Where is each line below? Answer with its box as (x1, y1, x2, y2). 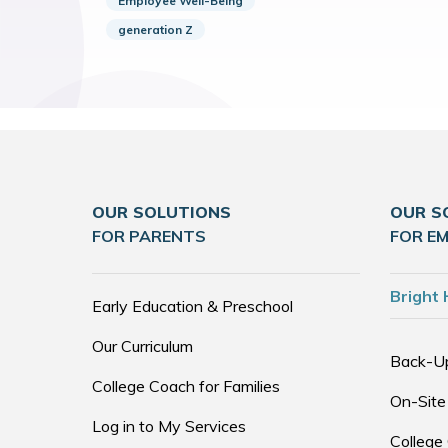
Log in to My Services (92, 416, 246, 436)
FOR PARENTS (92, 226, 206, 246)
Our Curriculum (92, 336, 193, 356)
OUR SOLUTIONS (92, 202, 231, 222)
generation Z (118, 22, 193, 37)
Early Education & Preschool (92, 296, 293, 316)
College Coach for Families (92, 376, 280, 396)
